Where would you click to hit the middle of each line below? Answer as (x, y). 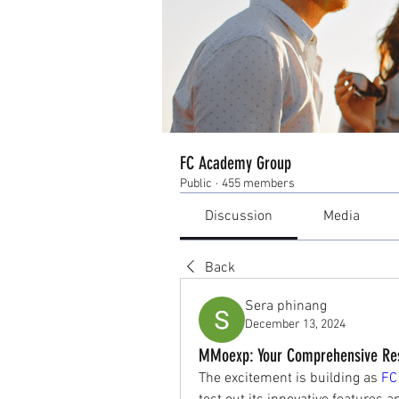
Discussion (239, 216)
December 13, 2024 (295, 324)
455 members (258, 183)
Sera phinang (286, 306)
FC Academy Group (236, 163)
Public (196, 183)
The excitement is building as (290, 378)
